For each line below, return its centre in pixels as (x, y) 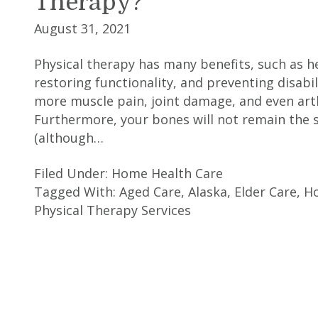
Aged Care (150, 192)
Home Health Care (167, 174)
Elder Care (265, 192)
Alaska (208, 192)
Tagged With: (77, 192)
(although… (69, 138)
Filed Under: (73, 174)
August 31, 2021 (82, 29)
